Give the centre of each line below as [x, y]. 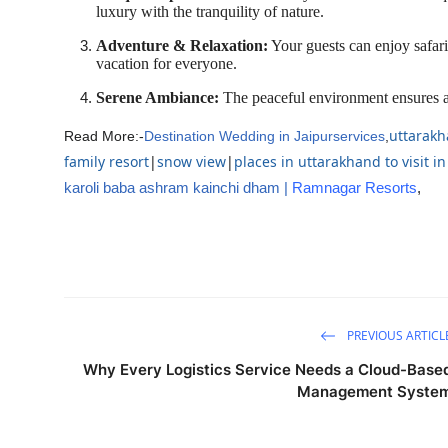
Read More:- [104, 136]
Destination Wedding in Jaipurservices [264, 136]
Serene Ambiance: [157, 98]
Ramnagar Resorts [354, 188]
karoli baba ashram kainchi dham [172, 188]
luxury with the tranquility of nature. [210, 12]
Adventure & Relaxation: [182, 46]
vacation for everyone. [166, 64]
